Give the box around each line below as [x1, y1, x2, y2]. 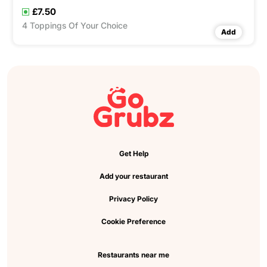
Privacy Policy [109, 194, 158, 204]
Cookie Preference [101, 217, 166, 226]
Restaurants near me [98, 250, 169, 260]
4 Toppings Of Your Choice [22, 20, 128, 31]
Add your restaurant [99, 172, 168, 181]
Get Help [119, 149, 148, 159]
